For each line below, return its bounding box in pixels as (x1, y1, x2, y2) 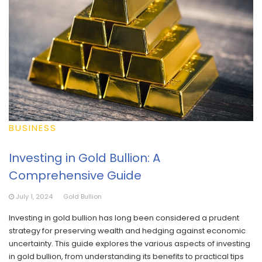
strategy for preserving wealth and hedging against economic (9, 225, 246, 237)
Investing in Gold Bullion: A (9, 150, 160, 167)
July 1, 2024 (16, 192, 53, 202)
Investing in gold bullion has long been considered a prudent (9, 212, 239, 224)
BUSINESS (9, 122, 57, 135)
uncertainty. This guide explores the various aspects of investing (9, 238, 250, 250)
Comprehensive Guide (9, 167, 142, 184)
